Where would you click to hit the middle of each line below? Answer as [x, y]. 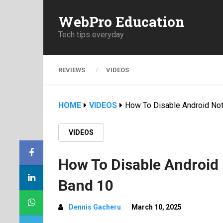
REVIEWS [72, 70]
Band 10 [86, 185]
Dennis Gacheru [95, 207]
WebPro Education [121, 21]
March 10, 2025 [157, 207]
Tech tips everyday [91, 34]
